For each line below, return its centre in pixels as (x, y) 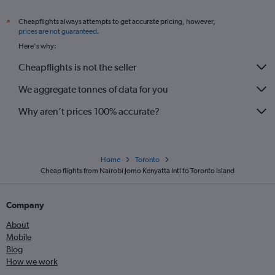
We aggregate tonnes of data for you (93, 89)
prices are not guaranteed (58, 31)
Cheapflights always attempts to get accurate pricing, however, (117, 21)
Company (25, 205)
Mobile (19, 237)
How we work (32, 261)
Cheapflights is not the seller (77, 67)
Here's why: (37, 46)
